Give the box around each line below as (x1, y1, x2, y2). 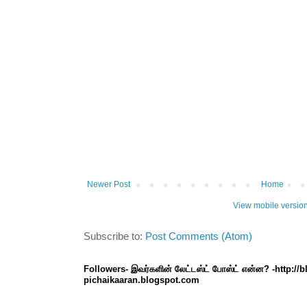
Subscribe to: (84, 230, 145, 242)
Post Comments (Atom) (145, 230, 252, 242)
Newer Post (87, 179, 130, 189)
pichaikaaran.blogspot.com (84, 274, 199, 285)
